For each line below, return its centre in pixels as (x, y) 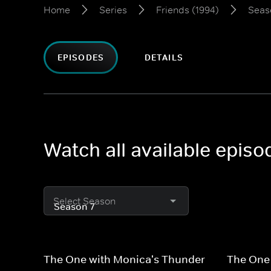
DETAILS (164, 57)
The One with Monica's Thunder (124, 260)
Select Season (84, 201)
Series (113, 10)
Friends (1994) (188, 10)
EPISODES (81, 57)
